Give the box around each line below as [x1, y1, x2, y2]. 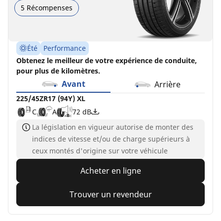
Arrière [154, 79, 181, 90]
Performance [43, 43, 86, 53]
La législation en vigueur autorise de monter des [32, 122, 193, 132]
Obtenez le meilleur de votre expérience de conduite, [16, 56, 197, 66]
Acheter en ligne [80, 165, 141, 177]
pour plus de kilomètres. [16, 66, 100, 76]
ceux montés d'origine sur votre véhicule [32, 146, 168, 156]
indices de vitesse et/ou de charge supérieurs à [32, 134, 190, 144]
